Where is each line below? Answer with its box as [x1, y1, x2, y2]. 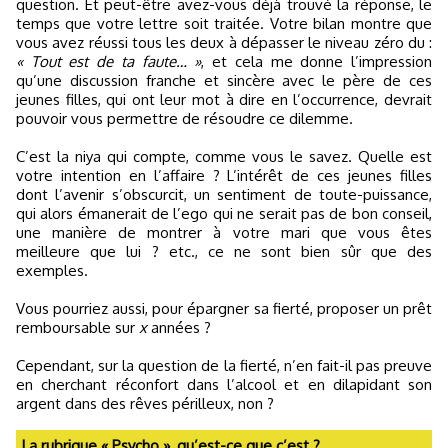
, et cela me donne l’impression [201, 51, 433, 71]
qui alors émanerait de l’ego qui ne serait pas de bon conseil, [16, 203, 432, 223]
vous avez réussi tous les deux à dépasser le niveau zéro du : [16, 32, 432, 52]
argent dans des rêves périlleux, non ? [16, 393, 274, 413]
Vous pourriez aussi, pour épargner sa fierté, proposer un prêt [16, 298, 432, 318]
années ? [147, 317, 211, 337]
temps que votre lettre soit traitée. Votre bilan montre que [16, 13, 432, 33]
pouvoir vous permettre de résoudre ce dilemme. [16, 108, 353, 128]
